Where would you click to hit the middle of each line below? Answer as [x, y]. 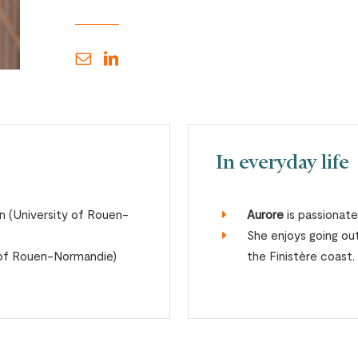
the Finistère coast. [301, 256]
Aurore [266, 215]
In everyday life [283, 164]
